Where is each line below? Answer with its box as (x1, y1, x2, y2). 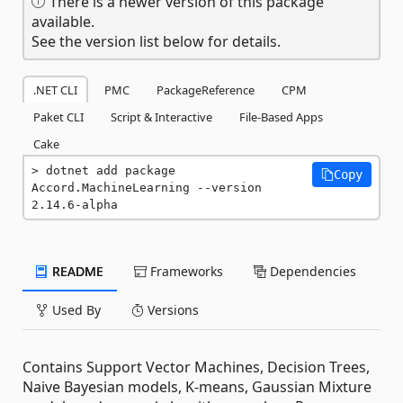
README (49, 263, 103, 280)
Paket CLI (33, 109, 84, 125)
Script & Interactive (111, 109, 212, 125)
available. (31, 12, 94, 31)
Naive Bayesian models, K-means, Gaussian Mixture (22, 377, 372, 397)
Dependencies (266, 263, 356, 280)
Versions (144, 301, 199, 318)
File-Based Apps (239, 109, 323, 125)
